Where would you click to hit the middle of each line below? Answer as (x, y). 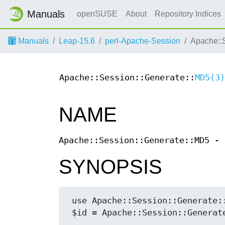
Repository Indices (189, 14)
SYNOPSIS (110, 167)
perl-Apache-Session (143, 41)
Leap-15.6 (77, 41)
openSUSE (97, 14)
